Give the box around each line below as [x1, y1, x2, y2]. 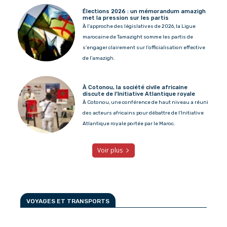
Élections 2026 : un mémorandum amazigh [83, 8, 206, 15]
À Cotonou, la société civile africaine [83, 84, 188, 91]
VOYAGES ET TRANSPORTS [26, 198, 109, 205]
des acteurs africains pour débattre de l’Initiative [83, 109, 204, 116]
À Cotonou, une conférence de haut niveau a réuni [83, 99, 209, 105]
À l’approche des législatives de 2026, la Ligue [83, 23, 196, 29]
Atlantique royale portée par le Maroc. [83, 120, 176, 127]
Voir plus [97, 146, 123, 155]
